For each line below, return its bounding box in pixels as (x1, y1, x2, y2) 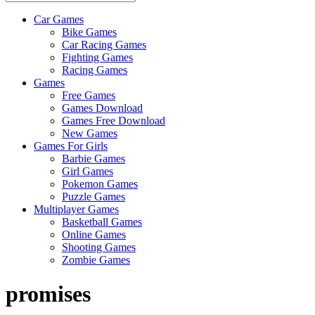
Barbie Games (62, 152, 125, 165)
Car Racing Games (62, 38, 146, 51)
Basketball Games (62, 215, 142, 228)
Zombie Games (62, 253, 130, 266)
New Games (62, 127, 117, 139)
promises (6, 281, 91, 307)
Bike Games (62, 25, 117, 38)
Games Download (62, 101, 143, 114)
